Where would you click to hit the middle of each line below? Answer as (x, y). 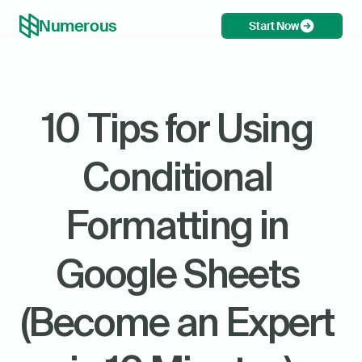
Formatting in (177, 225)
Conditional (177, 176)
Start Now (274, 26)
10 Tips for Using (177, 128)
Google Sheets (177, 273)
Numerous (78, 26)
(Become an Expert (177, 322)
